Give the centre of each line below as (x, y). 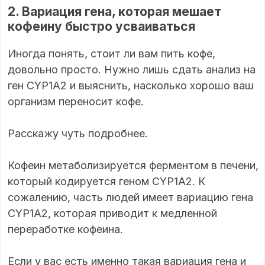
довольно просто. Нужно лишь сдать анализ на (132, 69)
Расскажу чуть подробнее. (78, 133)
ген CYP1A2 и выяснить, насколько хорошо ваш (131, 85)
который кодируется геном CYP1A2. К (106, 181)
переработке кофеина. (65, 229)
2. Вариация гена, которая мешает (114, 11)
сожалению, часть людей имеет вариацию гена (130, 197)
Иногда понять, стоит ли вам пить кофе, (112, 53)
